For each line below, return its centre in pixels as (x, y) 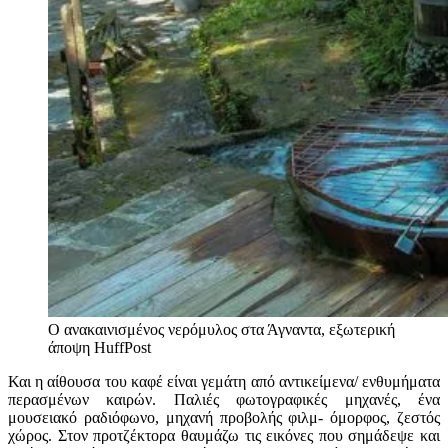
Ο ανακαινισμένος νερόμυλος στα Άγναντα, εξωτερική (221, 329)
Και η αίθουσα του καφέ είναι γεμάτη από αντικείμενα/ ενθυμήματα (224, 381)
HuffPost (122, 347)
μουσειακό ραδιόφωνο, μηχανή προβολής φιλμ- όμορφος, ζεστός (224, 417)
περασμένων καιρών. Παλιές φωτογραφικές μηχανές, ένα (224, 399)
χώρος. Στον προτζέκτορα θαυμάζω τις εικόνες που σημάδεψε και (224, 435)
